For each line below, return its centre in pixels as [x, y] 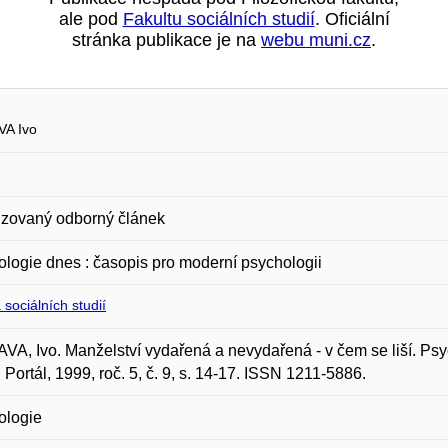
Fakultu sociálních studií [218, 19]
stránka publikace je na [166, 40]
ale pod [90, 19]
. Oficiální [352, 19]
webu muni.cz [316, 40]
